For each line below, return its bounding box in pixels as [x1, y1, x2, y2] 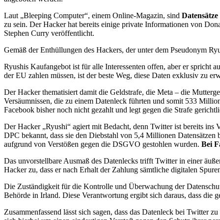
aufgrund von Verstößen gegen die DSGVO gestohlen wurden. [4, 139, 201, 148]
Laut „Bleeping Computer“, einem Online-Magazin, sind [4, 11, 182, 20]
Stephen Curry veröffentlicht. [4, 28, 94, 37]
